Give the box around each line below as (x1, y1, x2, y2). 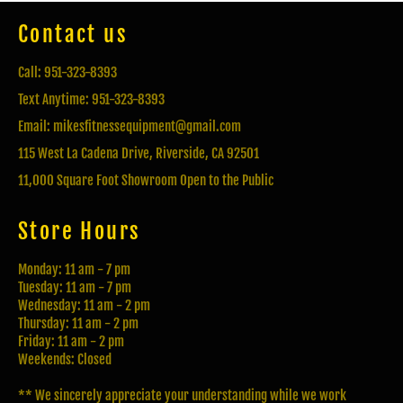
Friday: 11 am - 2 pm (18, 333, 124, 351)
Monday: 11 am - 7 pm (18, 261, 130, 279)
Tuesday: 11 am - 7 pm (18, 279, 131, 297)
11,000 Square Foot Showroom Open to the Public (18, 172, 273, 190)
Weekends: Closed (18, 351, 112, 369)
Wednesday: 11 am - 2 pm (18, 297, 150, 315)
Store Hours (18, 218, 141, 246)
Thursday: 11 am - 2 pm (18, 315, 139, 333)
